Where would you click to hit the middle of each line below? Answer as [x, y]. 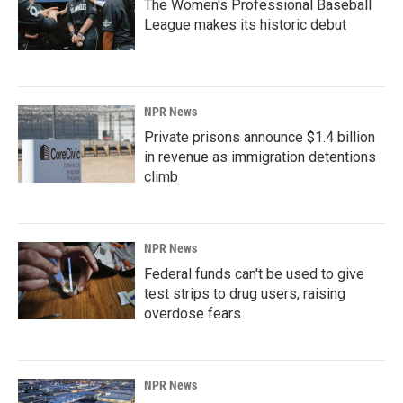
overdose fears [193, 313]
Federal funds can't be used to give [254, 273]
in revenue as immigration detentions [260, 157]
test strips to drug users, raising [245, 293]
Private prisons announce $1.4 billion [260, 137]
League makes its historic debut [245, 24]
